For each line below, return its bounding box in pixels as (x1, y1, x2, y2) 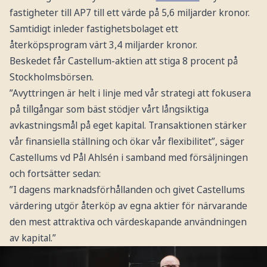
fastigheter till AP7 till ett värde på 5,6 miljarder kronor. (9, 5, 250, 19)
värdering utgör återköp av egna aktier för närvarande (9, 198, 247, 212)
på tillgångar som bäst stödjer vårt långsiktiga (9, 102, 209, 116)
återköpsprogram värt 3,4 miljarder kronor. (9, 38, 197, 51)
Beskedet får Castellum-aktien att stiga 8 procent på (9, 54, 238, 67)
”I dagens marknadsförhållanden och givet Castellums (9, 182, 245, 196)
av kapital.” (9, 231, 56, 244)
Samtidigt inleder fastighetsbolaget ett (9, 21, 178, 35)
